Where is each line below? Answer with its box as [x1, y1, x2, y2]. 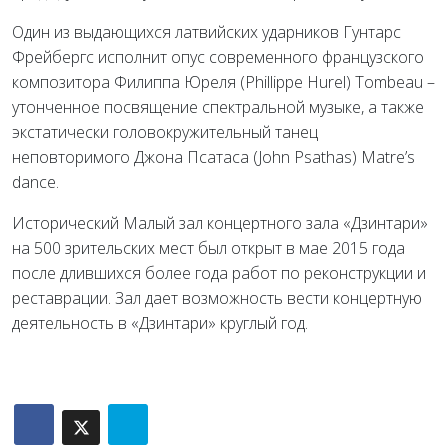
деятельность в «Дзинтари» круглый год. [12, 312, 308, 335]
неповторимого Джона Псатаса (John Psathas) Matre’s [12, 146, 415, 169]
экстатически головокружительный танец [12, 121, 318, 144]
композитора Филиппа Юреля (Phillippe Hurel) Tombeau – [12, 71, 435, 94]
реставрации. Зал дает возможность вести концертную [12, 287, 422, 310]
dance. [12, 171, 59, 194]
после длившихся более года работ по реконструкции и [12, 262, 426, 285]
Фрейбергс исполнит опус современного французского [12, 46, 424, 69]
